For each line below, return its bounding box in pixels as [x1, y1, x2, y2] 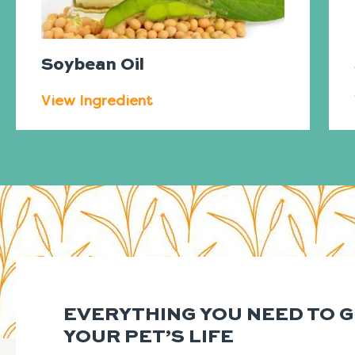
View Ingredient [41, 92, 153, 110]
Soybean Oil [41, 56, 144, 74]
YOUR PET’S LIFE [63, 328, 234, 348]
